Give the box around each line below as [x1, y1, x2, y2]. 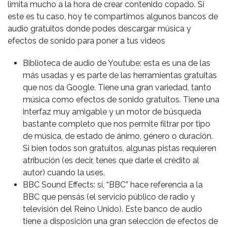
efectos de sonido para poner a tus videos [8, 36, 165, 46]
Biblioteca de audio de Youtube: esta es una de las [23, 58, 210, 68]
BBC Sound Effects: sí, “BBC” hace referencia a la [23, 180, 203, 190]
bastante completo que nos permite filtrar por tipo [23, 119, 210, 129]
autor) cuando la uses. [23, 168, 105, 177]
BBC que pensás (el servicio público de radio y [23, 192, 195, 202]
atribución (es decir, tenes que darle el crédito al [23, 156, 199, 165]
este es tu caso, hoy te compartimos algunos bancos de [8, 12, 218, 21]
